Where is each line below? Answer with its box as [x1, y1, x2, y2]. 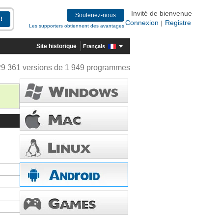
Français [83, 43, 105, 49]
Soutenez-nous [75, 12, 116, 19]
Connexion [125, 19, 159, 27]
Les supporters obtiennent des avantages [29, 23, 124, 28]
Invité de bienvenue [131, 9, 192, 17]
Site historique [36, 43, 77, 50]
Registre [165, 19, 191, 27]
